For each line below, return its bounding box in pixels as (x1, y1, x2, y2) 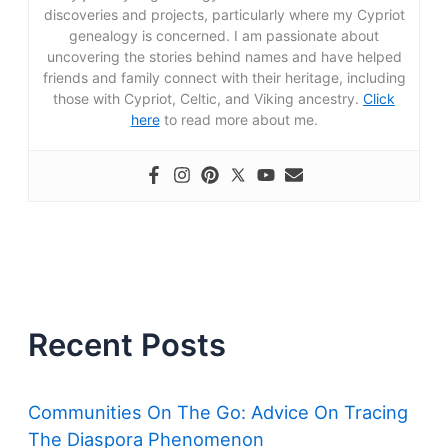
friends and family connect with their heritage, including (42, 68, 406, 86)
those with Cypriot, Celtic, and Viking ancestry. (53, 89, 363, 107)
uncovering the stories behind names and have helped (46, 47, 402, 65)
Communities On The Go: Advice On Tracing (28, 401, 409, 424)
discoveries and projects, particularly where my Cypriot (43, 5, 405, 23)
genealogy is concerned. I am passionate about (69, 26, 379, 44)
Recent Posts (28, 326, 227, 364)
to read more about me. (159, 110, 318, 128)
